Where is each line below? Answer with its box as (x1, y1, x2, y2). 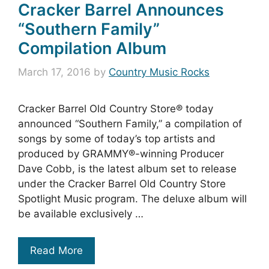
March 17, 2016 (18, 66, 91, 78)
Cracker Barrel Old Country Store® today (18, 103, 213, 115)
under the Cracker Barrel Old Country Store (18, 178, 226, 190)
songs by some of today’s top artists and (18, 133, 216, 145)
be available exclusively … (18, 208, 144, 220)
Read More (30, 244, 83, 256)
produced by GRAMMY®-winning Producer (18, 148, 224, 160)
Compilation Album (18, 38, 166, 58)
